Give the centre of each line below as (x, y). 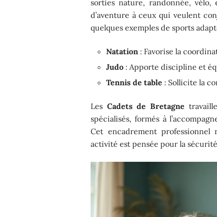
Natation (122, 51)
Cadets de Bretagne (146, 106)
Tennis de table (134, 82)
